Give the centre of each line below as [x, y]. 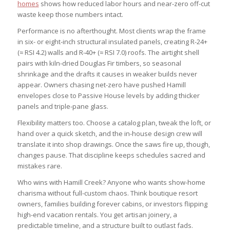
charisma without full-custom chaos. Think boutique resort [107, 193]
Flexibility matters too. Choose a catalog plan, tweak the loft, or [114, 122]
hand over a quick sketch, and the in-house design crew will [110, 133]
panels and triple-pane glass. [63, 106]
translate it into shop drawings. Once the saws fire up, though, [113, 144]
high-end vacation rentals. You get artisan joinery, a [97, 214]
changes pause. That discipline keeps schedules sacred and [111, 155]
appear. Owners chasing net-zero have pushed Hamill [101, 84]
